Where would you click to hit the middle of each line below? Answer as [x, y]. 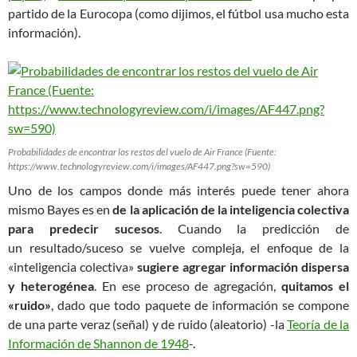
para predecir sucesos [84, 228]
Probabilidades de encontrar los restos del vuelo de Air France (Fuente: [142, 152]
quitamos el [315, 286]
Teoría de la [318, 324]
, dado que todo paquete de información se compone [200, 305]
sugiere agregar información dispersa [243, 267]
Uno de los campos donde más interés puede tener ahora [178, 190]
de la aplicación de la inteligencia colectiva [231, 209]
